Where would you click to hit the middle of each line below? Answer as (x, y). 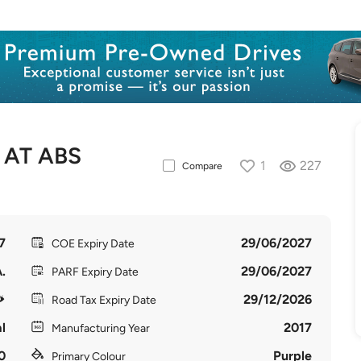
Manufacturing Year (100, 328)
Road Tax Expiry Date (104, 300)
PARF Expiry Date (95, 272)
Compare (202, 166)
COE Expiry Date (93, 244)
